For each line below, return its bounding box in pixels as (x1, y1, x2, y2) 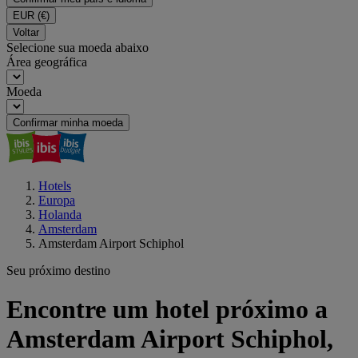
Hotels (38, 179, 71, 193)
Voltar (13, 26, 39, 38)
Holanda (38, 208, 82, 221)
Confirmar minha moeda (13, 117, 123, 129)
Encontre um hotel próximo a (6, 295, 328, 324)
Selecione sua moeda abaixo (6, 41, 149, 54)
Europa (38, 193, 75, 207)
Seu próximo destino (6, 264, 110, 277)
